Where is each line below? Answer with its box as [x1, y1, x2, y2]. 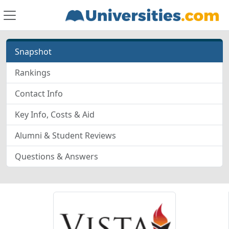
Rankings [15, 67, 51, 78]
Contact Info [15, 88, 63, 99]
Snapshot [15, 46, 52, 57]
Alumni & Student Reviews [15, 130, 116, 141]
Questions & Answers [15, 151, 98, 162]
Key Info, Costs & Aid [15, 109, 95, 120]
